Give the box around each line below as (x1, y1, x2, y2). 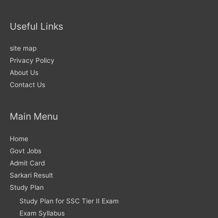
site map (10, 44, 36, 53)
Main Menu (10, 110, 58, 123)
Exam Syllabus (19, 209, 65, 217)
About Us (10, 69, 38, 77)
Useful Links (10, 20, 63, 32)
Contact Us (10, 81, 45, 89)
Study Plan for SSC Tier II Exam (19, 197, 119, 205)
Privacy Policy (10, 56, 54, 65)
